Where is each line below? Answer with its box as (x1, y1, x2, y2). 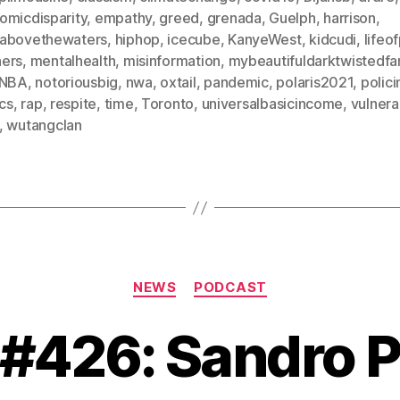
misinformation (122, 52, 221, 71)
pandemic (204, 73, 269, 92)
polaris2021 (276, 73, 354, 92)
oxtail (160, 73, 196, 92)
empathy (94, 9, 153, 28)
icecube (167, 30, 221, 49)
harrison (323, 9, 376, 28)
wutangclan (6, 116, 82, 135)
